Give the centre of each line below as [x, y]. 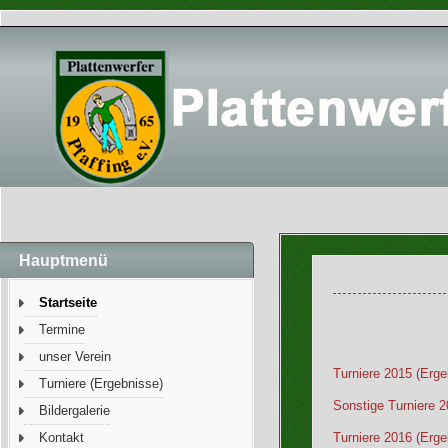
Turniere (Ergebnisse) [101, 383]
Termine [62, 329]
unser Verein [75, 356]
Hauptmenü [63, 260]
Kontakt [62, 437]
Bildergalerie [75, 410]
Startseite [68, 302]
